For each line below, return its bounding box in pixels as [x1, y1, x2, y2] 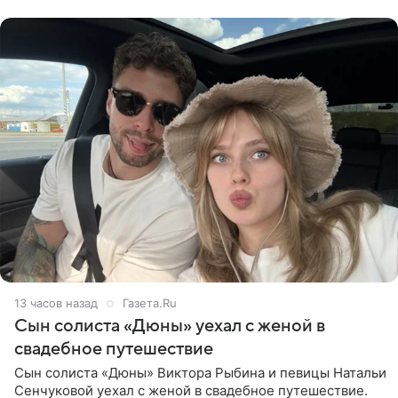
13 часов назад [14, 296, 98, 311]
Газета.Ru [123, 296, 177, 311]
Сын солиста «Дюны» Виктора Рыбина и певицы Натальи [14, 364, 386, 382]
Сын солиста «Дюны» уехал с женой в [14, 316, 325, 337]
